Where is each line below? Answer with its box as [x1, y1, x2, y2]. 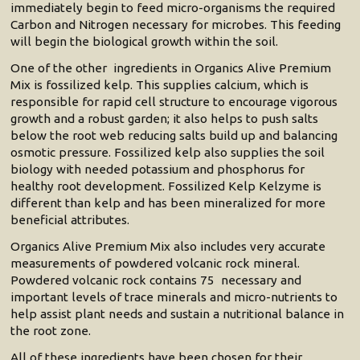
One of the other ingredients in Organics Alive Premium [10, 61, 332, 76]
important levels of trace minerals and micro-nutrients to [10, 290, 338, 305]
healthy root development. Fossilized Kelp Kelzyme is [10, 179, 322, 194]
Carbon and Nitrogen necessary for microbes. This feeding [10, 18, 342, 32]
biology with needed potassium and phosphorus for [10, 162, 305, 177]
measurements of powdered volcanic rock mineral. [10, 256, 301, 271]
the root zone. [10, 324, 92, 338]
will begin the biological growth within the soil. [10, 35, 279, 49]
